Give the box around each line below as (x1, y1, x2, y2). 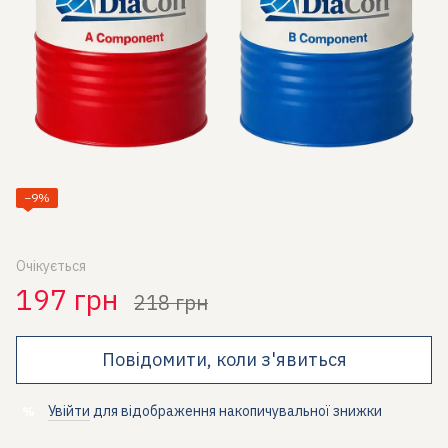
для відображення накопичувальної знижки (90, 402, 382, 420)
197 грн (16, 281, 118, 318)
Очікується (16, 257, 86, 275)
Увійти (48, 402, 90, 420)
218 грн (134, 289, 208, 316)
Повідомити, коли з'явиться (101, 348, 347, 371)
